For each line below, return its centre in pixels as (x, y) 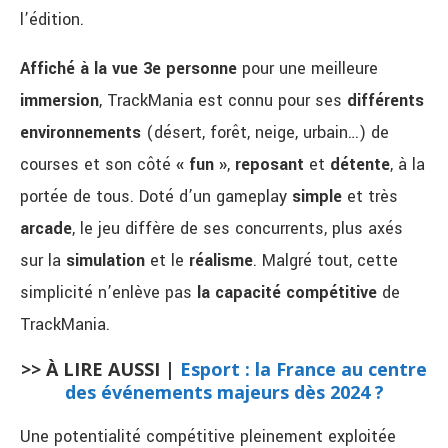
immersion (59, 101)
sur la (43, 261)
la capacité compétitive (287, 293)
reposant (269, 165)
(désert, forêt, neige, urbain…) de (265, 133)
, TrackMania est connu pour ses (223, 101)
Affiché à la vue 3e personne (128, 69)
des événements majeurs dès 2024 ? (224, 392)
